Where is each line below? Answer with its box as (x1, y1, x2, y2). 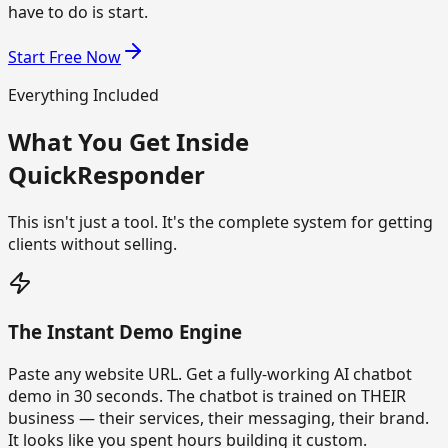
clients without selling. (8, 233, 177, 256)
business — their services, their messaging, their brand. (8, 406, 429, 429)
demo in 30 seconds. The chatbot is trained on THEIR (8, 384, 406, 407)
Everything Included (8, 83, 159, 106)
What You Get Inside (8, 125, 249, 159)
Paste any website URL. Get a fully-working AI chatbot (8, 362, 412, 385)
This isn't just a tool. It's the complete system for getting (8, 211, 433, 234)
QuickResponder (8, 158, 205, 192)
